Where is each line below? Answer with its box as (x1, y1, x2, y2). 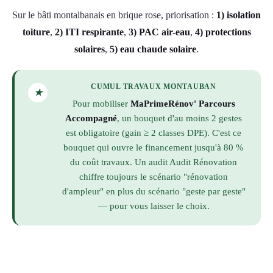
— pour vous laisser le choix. (97, 200, 210, 211)
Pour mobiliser (72, 98, 130, 108)
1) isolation (216, 9, 261, 20)
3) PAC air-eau (128, 26, 190, 37)
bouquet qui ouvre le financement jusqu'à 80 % (63, 142, 244, 152)
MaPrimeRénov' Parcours (130, 98, 235, 108)
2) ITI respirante (54, 26, 124, 37)
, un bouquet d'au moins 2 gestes (117, 113, 242, 123)
